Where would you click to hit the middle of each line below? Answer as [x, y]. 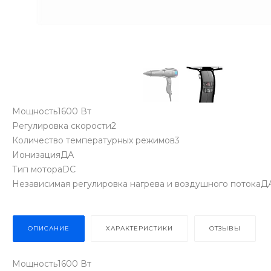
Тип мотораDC [44, 170]
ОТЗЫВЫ [225, 229]
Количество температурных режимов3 [96, 141]
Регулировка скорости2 [64, 126]
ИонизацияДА [43, 155]
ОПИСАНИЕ [49, 229]
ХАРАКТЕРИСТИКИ [139, 229]
